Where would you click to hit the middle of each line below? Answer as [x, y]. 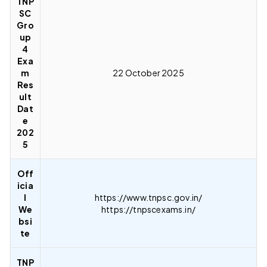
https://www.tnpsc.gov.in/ [148, 197]
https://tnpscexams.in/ [148, 209]
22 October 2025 [148, 72]
